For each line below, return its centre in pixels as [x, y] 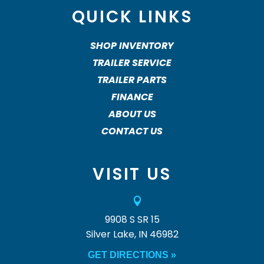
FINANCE [132, 97]
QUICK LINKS [132, 17]
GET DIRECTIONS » [132, 255]
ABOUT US [132, 114]
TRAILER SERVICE [132, 63]
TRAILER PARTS [132, 80]
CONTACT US [132, 131]
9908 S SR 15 [132, 220]
